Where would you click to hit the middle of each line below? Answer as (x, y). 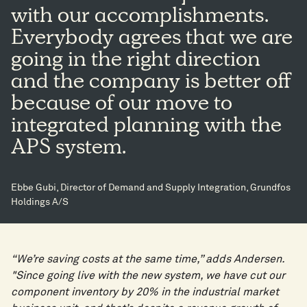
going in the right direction (136, 62)
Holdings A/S (40, 202)
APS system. (69, 150)
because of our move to (122, 106)
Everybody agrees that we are (152, 40)
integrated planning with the (146, 128)
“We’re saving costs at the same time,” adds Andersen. (148, 259)
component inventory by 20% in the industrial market (145, 292)
